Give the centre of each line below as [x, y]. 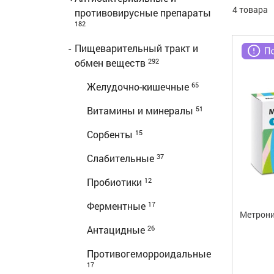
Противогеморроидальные [149, 254]
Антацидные [117, 230]
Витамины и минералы [141, 110]
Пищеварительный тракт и [136, 48]
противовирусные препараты [143, 13]
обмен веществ [111, 63]
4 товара [250, 9]
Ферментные [117, 206]
